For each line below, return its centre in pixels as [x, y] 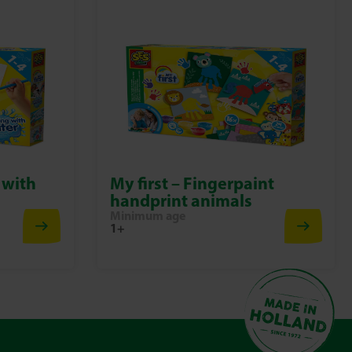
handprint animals [181, 200]
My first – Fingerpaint [192, 183]
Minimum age [147, 215]
